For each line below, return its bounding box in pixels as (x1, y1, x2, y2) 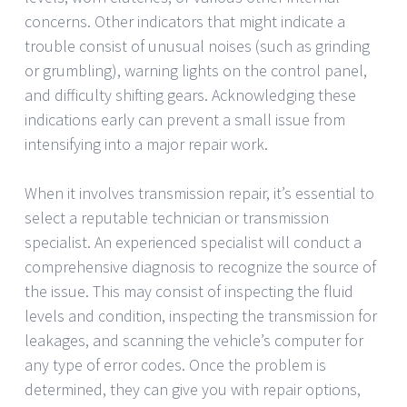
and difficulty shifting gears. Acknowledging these (25, 84, 356, 105)
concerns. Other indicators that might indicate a (25, 10, 345, 32)
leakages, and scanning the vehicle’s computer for (25, 329, 363, 351)
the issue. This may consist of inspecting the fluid (25, 280, 353, 302)
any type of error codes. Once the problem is (25, 353, 326, 375)
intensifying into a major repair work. (25, 133, 268, 154)
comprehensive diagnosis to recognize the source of (25, 255, 376, 277)
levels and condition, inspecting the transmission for (25, 304, 377, 326)
